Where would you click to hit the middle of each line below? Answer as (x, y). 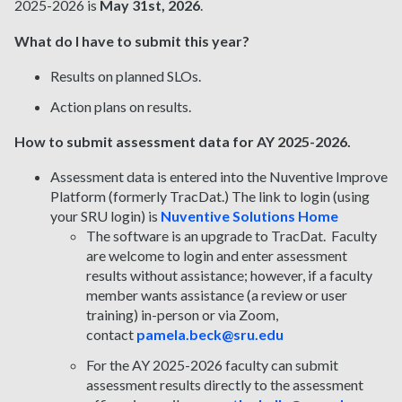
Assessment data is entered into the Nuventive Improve (219, 177)
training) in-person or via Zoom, (182, 315)
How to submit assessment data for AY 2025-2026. (183, 142)
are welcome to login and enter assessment (217, 256)
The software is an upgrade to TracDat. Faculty (232, 236)
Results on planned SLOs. (126, 76)
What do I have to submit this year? (133, 41)
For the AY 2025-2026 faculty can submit (212, 365)
